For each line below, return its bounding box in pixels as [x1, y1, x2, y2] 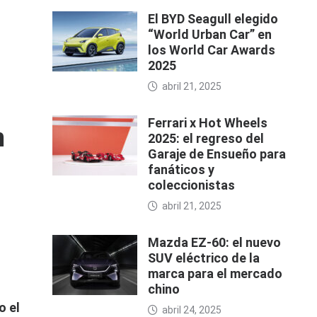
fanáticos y [147, 162, 214, 178]
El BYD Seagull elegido [147, 11, 278, 27]
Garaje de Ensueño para [147, 146, 286, 162]
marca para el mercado [147, 266, 282, 282]
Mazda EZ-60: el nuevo [147, 235, 281, 250]
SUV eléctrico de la [147, 250, 260, 266]
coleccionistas [147, 178, 235, 193]
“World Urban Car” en [147, 27, 272, 42]
